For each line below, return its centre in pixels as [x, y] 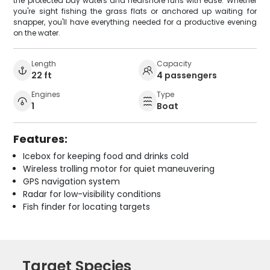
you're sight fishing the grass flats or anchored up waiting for [135, 11]
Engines [46, 94]
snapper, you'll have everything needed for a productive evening [135, 22]
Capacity [174, 63]
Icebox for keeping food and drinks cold [106, 156]
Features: [41, 139]
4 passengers [187, 75]
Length [44, 63]
